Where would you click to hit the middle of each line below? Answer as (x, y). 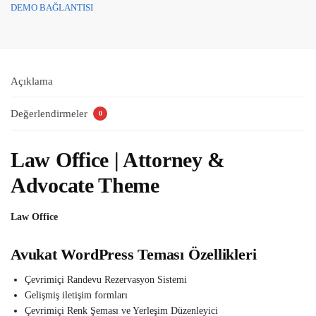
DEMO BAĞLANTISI (52, 7)
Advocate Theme (85, 185)
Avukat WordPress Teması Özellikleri (134, 255)
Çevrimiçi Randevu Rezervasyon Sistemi (106, 280)
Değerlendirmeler (50, 113)
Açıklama (32, 81)
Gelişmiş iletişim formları (76, 296)
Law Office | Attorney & (118, 159)
